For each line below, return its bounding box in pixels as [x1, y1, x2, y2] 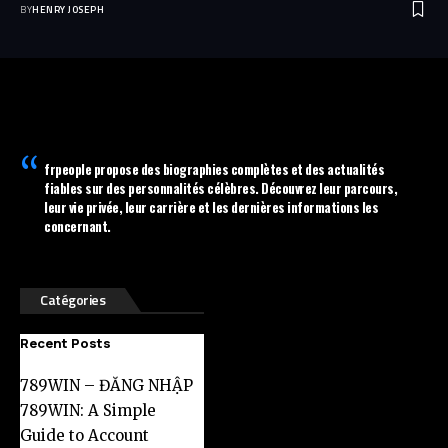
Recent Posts [20, 334, 111, 353]
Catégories [40, 289, 105, 311]
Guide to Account [20, 426, 149, 446]
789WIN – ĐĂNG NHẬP [20, 376, 193, 396]
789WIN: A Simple [20, 401, 156, 421]
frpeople [44, 159, 91, 180]
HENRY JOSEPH [32, 2, 104, 18]
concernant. [44, 216, 111, 237]
